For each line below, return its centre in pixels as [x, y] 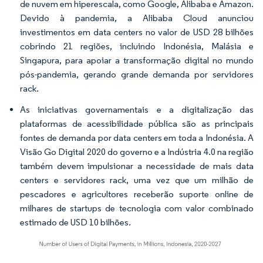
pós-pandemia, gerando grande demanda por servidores [137, 74]
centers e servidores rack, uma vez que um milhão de [137, 180]
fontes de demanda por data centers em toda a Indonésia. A [137, 137]
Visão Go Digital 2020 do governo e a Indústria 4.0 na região [137, 151]
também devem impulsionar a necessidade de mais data [137, 166]
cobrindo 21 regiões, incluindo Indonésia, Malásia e [137, 46]
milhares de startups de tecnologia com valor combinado [137, 208]
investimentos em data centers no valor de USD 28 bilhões [137, 32]
